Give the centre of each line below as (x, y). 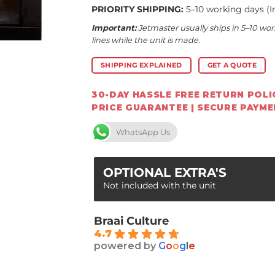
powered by (126, 246)
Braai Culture (131, 221)
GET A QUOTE (232, 66)
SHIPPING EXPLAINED (141, 66)
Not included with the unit (160, 185)
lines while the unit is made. (146, 40)
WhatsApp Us (143, 132)
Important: (114, 28)
